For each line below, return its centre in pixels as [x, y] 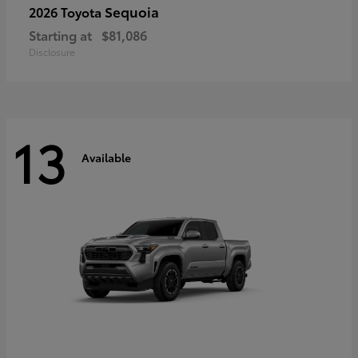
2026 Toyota [67, 12]
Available [106, 157]
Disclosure [52, 52]
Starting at [60, 35]
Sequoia [132, 12]
